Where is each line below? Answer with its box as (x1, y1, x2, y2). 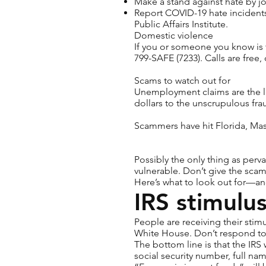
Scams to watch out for (134, 75, 230, 86)
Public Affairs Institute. (134, 18, 228, 30)
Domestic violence (134, 30, 213, 41)
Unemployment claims (134, 86, 229, 97)
